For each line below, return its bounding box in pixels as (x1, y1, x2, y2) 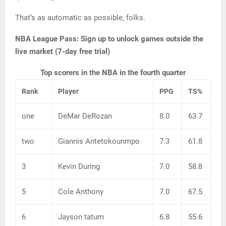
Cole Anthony (58, 187, 103, 196)
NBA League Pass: (15, 34, 79, 43)
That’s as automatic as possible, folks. (15, 13, 145, 22)
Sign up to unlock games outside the (81, 34, 203, 43)
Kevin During (58, 161, 100, 171)
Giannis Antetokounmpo (58, 136, 140, 146)
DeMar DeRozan (58, 111, 112, 121)
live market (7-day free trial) (15, 46, 110, 56)
